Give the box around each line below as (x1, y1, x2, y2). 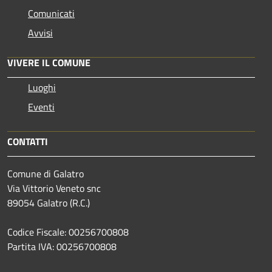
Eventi (28, 99, 55, 114)
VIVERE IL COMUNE (7, 55, 90, 70)
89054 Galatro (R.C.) (7, 195, 90, 210)
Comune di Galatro (7, 166, 84, 181)
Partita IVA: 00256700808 (7, 239, 117, 254)
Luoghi (28, 80, 56, 95)
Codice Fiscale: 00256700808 (7, 224, 129, 239)
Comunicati (28, 5, 75, 21)
